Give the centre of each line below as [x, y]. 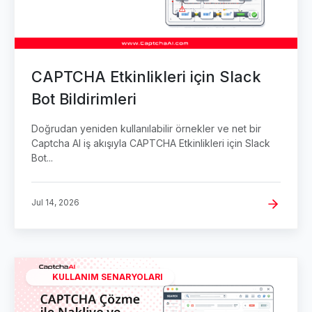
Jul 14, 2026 [55, 203]
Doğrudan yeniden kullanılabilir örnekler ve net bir [146, 129]
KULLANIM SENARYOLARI [108, 277]
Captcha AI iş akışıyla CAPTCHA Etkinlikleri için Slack [151, 143]
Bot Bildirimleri [84, 99]
